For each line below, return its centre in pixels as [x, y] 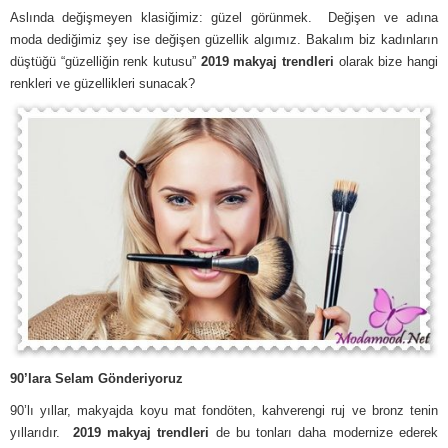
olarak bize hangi [388, 62]
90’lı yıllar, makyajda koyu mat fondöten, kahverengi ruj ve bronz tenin [224, 410]
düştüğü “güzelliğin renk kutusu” [105, 62]
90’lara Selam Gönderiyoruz [96, 378]
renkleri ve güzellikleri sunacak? [102, 84]
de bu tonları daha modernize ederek [327, 432]
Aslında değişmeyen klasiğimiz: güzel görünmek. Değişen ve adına [224, 18]
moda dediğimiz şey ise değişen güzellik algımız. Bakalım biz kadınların [224, 40]
